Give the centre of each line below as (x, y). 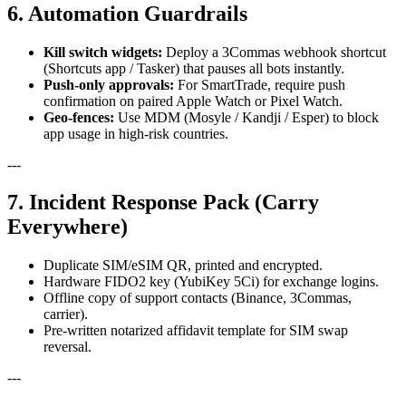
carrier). (66, 314)
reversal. (68, 347)
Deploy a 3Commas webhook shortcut (274, 52)
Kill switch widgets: (103, 52)
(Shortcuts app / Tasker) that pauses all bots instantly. (194, 68)
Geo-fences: (79, 117)
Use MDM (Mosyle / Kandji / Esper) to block (246, 117)
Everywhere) (68, 227)
